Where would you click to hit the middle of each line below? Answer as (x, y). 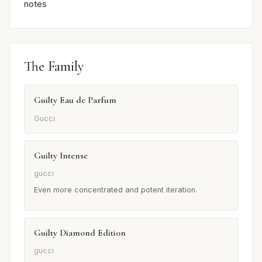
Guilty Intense (61, 155)
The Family (54, 67)
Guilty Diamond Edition (80, 232)
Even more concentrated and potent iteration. (116, 189)
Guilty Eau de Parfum (75, 100)
